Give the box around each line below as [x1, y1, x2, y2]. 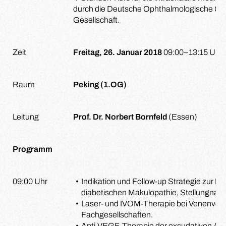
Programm [13, 145, 52, 153]
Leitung [13, 112, 39, 121]
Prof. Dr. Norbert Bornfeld [73, 112, 167, 121]
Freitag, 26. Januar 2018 [73, 48, 162, 56]
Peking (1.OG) [73, 80, 127, 89]
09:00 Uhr [13, 177, 47, 186]
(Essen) [167, 112, 197, 121]
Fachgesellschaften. [81, 210, 153, 219]
